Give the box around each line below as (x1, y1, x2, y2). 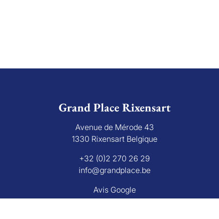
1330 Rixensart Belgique (72, 134, 158, 144)
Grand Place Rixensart (59, 100, 171, 115)
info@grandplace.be (79, 165, 151, 175)
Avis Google (93, 185, 136, 195)
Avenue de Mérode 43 (75, 122, 154, 132)
